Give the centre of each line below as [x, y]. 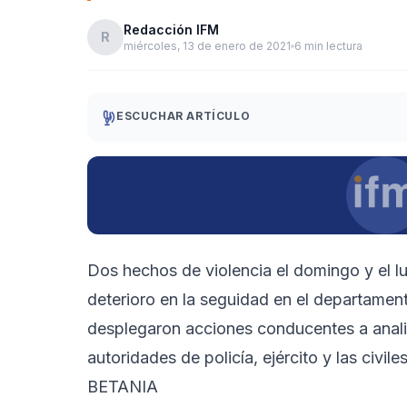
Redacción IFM [171, 30]
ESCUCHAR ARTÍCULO [184, 116]
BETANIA [123, 386]
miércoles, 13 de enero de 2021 [207, 46]
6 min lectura [328, 46]
